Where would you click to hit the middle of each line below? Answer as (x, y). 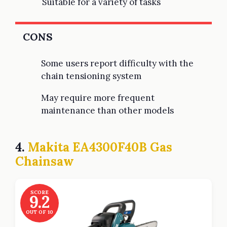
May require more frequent (98, 98)
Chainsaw (45, 161)
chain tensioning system (91, 76)
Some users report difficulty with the (117, 64)
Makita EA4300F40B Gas (100, 147)
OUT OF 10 (40, 212)
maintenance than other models (107, 111)
